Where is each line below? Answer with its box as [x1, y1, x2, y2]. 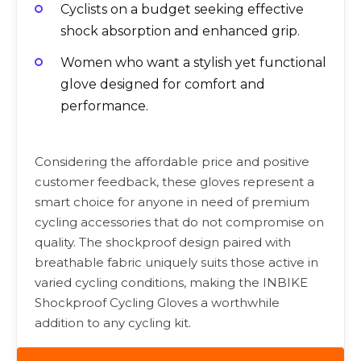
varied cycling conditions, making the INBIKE [35, 274, 308, 290]
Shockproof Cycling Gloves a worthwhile [35, 294, 280, 310]
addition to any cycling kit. [35, 314, 191, 330]
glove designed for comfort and [60, 76, 265, 92]
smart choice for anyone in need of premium [35, 193, 309, 210]
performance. [60, 98, 148, 114]
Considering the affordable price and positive [35, 153, 309, 169]
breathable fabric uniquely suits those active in [35, 254, 318, 270]
